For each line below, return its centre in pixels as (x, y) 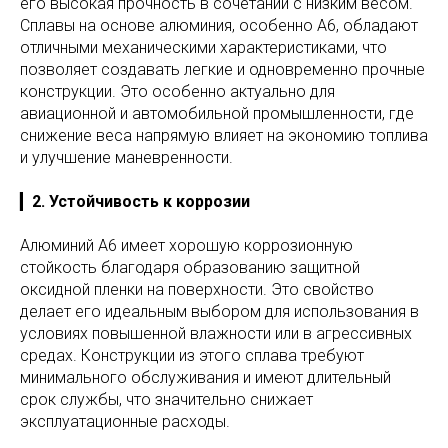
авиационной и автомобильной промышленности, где (217, 114)
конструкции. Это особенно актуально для (177, 92)
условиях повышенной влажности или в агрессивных (216, 334)
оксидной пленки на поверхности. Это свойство (197, 290)
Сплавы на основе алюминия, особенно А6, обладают (219, 26)
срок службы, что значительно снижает (166, 400)
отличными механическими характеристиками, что (203, 48)
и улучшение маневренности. (126, 158)
